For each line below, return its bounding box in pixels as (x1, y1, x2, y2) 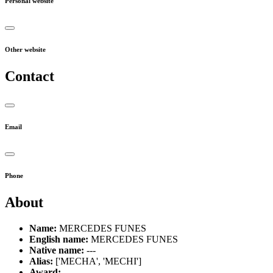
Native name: (29, 244, 84, 255)
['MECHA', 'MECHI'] (53, 255, 141, 266)
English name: (29, 233, 88, 244)
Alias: (29, 255, 53, 266)
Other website (5, 46, 46, 54)
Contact (5, 68, 54, 84)
